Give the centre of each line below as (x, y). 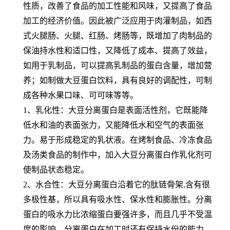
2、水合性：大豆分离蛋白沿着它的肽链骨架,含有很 (117, 184)
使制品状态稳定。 (56, 169)
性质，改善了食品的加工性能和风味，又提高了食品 (118, 6)
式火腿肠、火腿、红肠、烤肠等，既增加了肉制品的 (118, 35)
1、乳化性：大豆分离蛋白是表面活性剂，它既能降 (116, 110)
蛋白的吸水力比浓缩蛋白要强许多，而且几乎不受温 (118, 214)
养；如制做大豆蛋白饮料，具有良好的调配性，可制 (118, 80)
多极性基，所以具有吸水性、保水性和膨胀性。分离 (118, 199)
